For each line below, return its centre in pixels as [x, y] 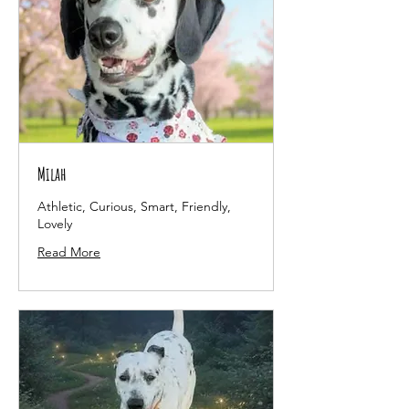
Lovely [55, 223]
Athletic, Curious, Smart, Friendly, [134, 206]
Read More [69, 252]
